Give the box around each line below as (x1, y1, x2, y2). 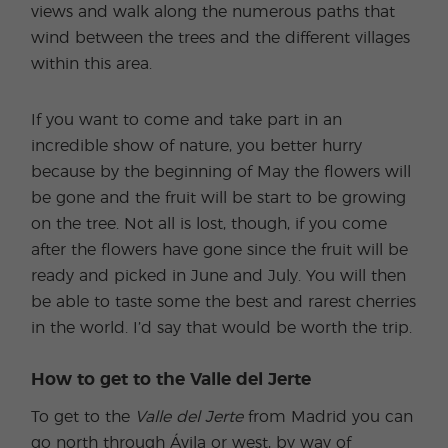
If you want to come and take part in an (31, 112, 343, 128)
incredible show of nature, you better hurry (31, 138, 363, 154)
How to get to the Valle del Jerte (31, 371, 312, 389)
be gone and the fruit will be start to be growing (31, 190, 407, 206)
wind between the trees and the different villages (31, 30, 411, 46)
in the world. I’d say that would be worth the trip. (31, 320, 413, 336)
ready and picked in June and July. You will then (31, 268, 407, 284)
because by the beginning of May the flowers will (31, 164, 412, 180)
